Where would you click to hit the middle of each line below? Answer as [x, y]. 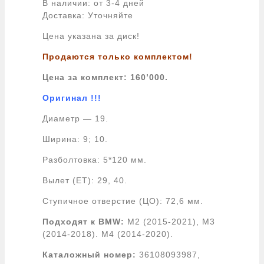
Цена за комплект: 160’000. [105, 77]
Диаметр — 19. [75, 118]
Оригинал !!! [72, 98]
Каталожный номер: [91, 254]
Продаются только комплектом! [118, 56]
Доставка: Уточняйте [88, 15]
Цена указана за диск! [91, 36]
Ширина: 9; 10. [75, 139]
